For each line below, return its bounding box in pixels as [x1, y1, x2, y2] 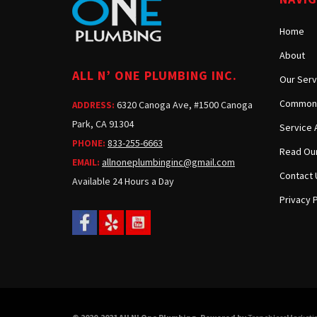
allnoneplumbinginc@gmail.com [102, 155, 235, 168]
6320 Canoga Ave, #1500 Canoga [115, 98, 253, 111]
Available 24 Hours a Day [72, 174, 174, 188]
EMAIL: [72, 156, 100, 168]
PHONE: [72, 137, 105, 149]
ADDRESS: [72, 98, 115, 111]
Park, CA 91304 [72, 117, 134, 130]
